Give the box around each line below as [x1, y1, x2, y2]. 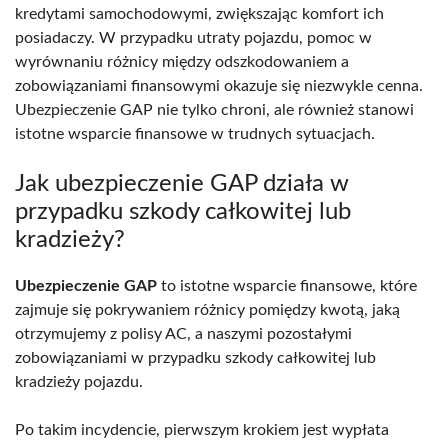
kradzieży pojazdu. [15, 373, 143, 390]
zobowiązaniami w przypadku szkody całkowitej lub [15, 349, 376, 366]
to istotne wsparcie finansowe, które [157, 277, 417, 294]
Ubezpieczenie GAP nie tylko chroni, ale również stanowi [15, 101, 414, 118]
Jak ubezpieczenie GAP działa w [15, 171, 349, 196]
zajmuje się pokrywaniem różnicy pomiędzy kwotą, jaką [15, 301, 400, 318]
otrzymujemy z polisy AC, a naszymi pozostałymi [15, 325, 352, 342]
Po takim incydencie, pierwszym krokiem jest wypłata [15, 421, 389, 438]
